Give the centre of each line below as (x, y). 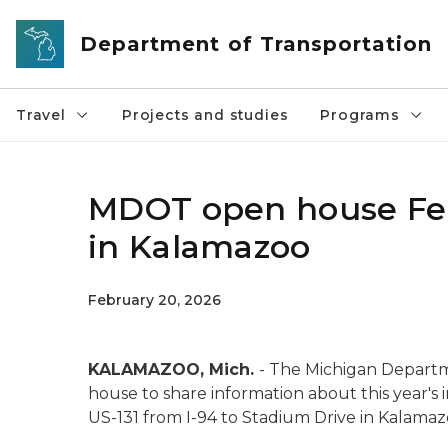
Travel (41, 115)
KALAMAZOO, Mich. (173, 369)
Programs (360, 115)
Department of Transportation (256, 44)
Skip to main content (90, 21)
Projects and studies (205, 115)
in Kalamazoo (199, 246)
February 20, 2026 (154, 300)
